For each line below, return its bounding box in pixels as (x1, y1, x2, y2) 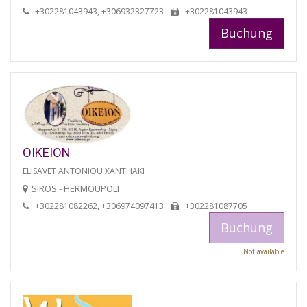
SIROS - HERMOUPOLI (32, 182, 119, 195)
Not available (243, 246, 284, 256)
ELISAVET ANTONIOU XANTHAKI (23, 164, 145, 177)
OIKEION (23, 145, 71, 160)
